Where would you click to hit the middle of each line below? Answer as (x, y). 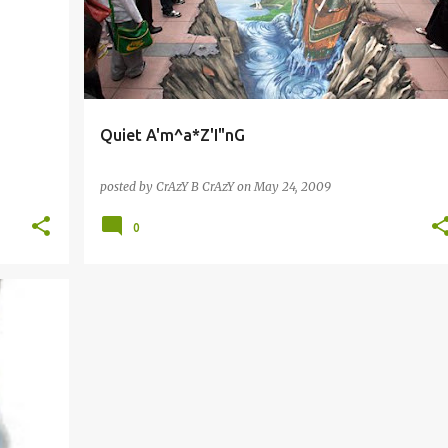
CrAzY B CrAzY (194, 186)
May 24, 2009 (292, 186)
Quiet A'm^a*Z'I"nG (172, 135)
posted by (127, 186)
